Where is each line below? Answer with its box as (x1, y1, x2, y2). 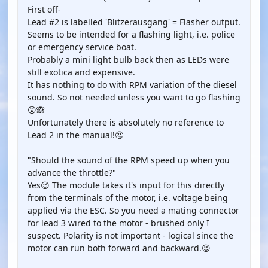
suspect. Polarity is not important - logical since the (28, 230, 233, 241)
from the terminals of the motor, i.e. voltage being (28, 192, 228, 203)
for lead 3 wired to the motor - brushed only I (28, 217, 209, 229)
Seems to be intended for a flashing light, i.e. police (28, 29, 235, 40)
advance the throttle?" (28, 167, 116, 178)
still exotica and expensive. (28, 66, 135, 78)
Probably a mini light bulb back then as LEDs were (28, 54, 229, 65)
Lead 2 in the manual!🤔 (28, 129, 123, 141)
